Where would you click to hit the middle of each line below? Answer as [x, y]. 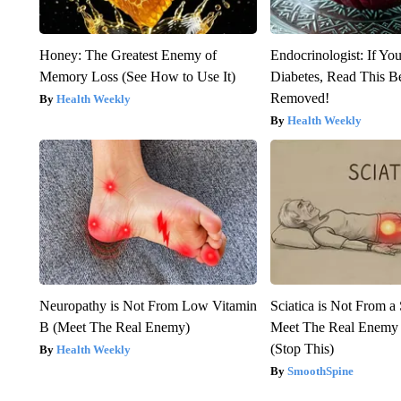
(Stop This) [303, 349]
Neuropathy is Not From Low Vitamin [148, 306]
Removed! [300, 98]
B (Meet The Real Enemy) [114, 328]
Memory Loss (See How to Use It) [137, 77]
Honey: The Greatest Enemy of [128, 55]
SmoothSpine [321, 371]
